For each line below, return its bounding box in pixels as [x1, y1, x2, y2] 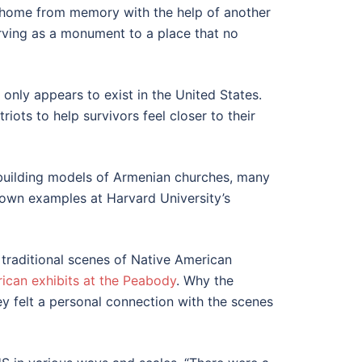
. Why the [176, 272, 234, 288]
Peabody [123, 272, 176, 288]
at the [83, 272, 119, 288]
